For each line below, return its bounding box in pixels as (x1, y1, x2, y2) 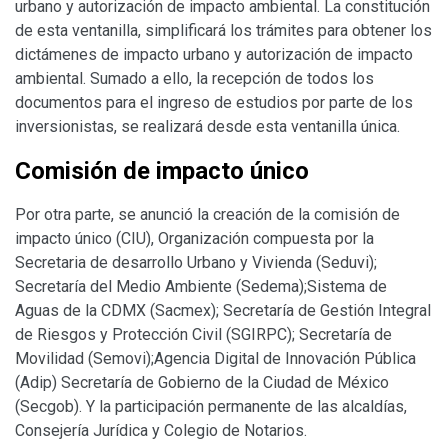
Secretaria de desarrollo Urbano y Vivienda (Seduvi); (15, 252, 377, 272)
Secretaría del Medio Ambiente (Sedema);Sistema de (15, 276, 387, 296)
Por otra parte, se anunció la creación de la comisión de (15, 204, 400, 224)
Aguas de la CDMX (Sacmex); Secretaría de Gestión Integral (15, 300, 431, 320)
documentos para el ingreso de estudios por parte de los (15, 92, 413, 112)
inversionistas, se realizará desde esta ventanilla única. (15, 116, 400, 136)
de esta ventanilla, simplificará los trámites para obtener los (15, 20, 432, 40)
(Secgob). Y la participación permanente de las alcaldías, (15, 396, 407, 416)
